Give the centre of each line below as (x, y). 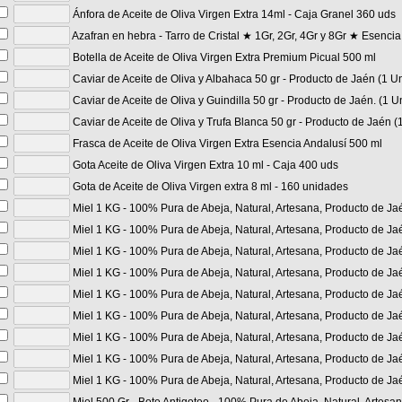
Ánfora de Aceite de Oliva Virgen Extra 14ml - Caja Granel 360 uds (233, 14)
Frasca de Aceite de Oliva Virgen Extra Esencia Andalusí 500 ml (226, 144)
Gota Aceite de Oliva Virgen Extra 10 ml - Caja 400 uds (204, 165)
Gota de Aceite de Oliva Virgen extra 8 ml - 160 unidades (209, 187)
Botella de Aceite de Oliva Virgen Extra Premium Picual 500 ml (223, 57)
